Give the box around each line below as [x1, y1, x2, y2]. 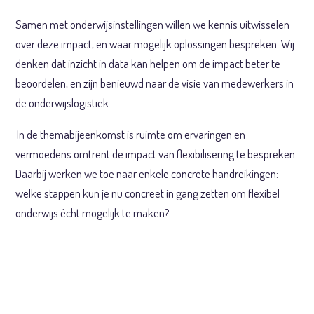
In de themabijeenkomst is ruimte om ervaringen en [17, 127, 246, 142]
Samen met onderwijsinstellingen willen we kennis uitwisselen [15, 17, 290, 32]
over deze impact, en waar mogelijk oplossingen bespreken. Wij [15, 36, 295, 51]
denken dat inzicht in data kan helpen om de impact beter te [15, 56, 281, 71]
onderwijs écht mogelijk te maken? [15, 205, 170, 220]
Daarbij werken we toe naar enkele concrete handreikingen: [15, 166, 279, 181]
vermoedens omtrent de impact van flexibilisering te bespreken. [15, 146, 298, 161]
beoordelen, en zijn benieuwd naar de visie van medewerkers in [15, 76, 294, 90]
